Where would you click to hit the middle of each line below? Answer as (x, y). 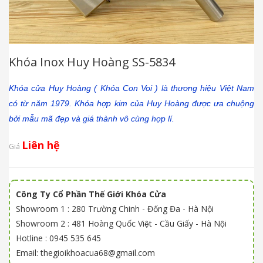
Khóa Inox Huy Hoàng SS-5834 (92, 62)
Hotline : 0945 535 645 (58, 238)
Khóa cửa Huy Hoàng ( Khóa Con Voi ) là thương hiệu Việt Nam (131, 88)
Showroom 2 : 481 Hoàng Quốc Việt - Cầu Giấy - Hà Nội (121, 224)
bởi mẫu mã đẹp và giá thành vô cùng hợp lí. (92, 119)
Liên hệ (41, 145)
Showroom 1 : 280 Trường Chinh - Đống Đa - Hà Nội (115, 209)
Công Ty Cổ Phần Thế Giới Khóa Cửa (91, 194)
